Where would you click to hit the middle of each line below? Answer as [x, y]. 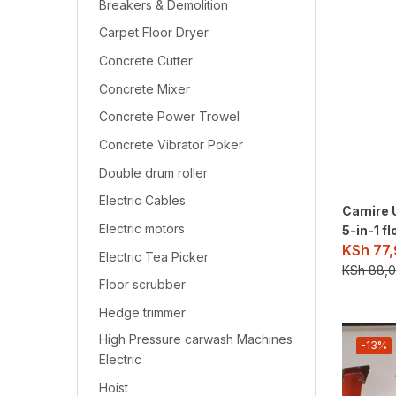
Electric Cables [142, 201]
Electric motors [142, 229]
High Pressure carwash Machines [196, 339]
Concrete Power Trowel [169, 117]
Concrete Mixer [145, 88]
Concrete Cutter [146, 61]
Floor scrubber [142, 285]
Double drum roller [153, 172]
